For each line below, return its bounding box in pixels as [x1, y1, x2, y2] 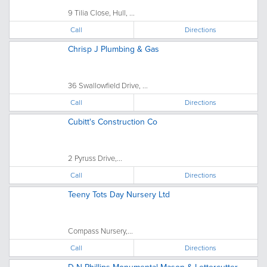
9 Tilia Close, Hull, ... [68, 7, 135, 18]
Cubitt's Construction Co [68, 116, 157, 128]
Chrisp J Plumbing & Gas [68, 43, 159, 55]
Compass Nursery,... [68, 225, 133, 236]
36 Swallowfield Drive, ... [68, 80, 148, 91]
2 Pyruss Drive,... [68, 153, 122, 163]
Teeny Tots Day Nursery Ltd [68, 188, 170, 200]
